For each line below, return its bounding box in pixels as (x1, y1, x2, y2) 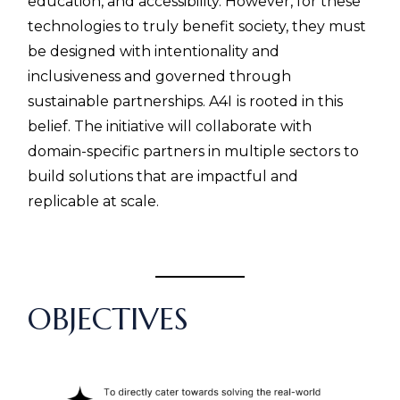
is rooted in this (237, 93, 344, 110)
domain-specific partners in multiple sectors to (28, 143, 360, 160)
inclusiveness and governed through (28, 68, 292, 85)
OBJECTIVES (28, 300, 189, 338)
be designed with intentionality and (28, 43, 280, 60)
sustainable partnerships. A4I (28, 93, 233, 110)
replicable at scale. (28, 193, 160, 210)
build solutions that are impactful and (28, 168, 299, 185)
